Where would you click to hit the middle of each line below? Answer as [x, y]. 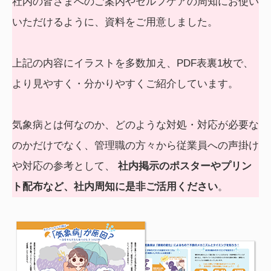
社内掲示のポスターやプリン [185, 166]
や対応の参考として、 [65, 166]
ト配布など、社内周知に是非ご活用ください [115, 187]
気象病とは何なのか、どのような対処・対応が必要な [135, 125]
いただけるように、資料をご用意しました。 [115, 22]
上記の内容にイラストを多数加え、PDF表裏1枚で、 [133, 64]
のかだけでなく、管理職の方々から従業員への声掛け [135, 146]
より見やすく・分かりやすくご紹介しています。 [125, 84]
